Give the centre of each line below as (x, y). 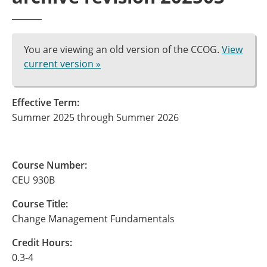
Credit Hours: (42, 243)
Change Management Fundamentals (93, 219)
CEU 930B (33, 180)
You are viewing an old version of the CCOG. (123, 49)
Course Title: (40, 204)
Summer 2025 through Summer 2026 (95, 117)
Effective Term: (46, 103)
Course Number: (49, 165)
